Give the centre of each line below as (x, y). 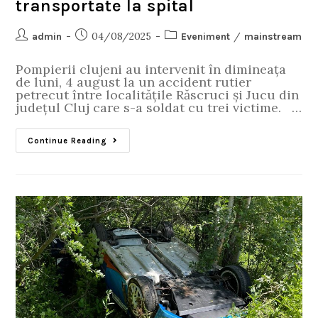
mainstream (273, 36)
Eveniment (206, 36)
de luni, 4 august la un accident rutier (134, 82)
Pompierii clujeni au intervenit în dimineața (151, 69)
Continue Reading (68, 141)
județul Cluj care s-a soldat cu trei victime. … (159, 107)
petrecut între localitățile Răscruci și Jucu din (158, 94)
